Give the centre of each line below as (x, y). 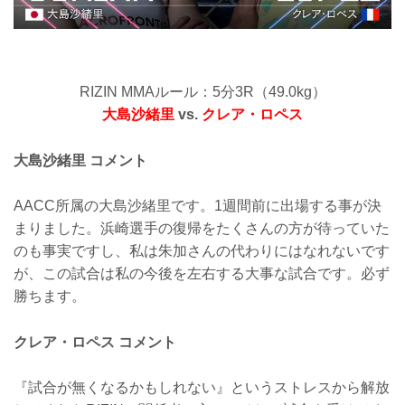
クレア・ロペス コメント (95, 342)
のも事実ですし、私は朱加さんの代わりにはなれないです (202, 251)
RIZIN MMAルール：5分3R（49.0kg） (202, 91)
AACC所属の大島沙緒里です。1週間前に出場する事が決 (198, 206)
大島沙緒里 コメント (80, 160)
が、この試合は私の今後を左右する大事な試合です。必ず (202, 274)
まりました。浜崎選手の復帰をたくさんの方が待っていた (202, 229)
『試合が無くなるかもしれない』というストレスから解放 (202, 388)
